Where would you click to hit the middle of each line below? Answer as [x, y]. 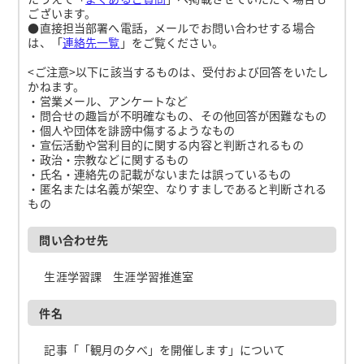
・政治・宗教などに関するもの [108, 159]
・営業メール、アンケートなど [108, 100]
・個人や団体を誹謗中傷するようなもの [131, 130]
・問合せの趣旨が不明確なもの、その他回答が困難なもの [178, 115]
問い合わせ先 [74, 239]
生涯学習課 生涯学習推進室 [119, 276]
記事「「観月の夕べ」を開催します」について [165, 349]
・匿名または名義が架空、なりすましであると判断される [178, 188]
